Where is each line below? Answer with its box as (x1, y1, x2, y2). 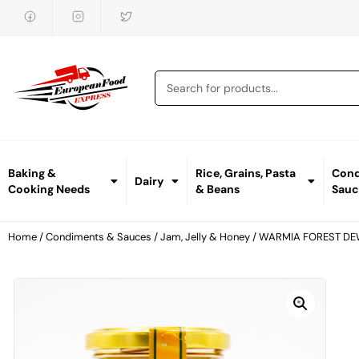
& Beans (196, 182, 240, 197)
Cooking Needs (8, 182, 90, 197)
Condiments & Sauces (46, 230, 151, 244)
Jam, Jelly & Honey (160, 230, 250, 244)
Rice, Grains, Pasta (196, 166, 296, 181)
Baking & (8, 166, 56, 181)
